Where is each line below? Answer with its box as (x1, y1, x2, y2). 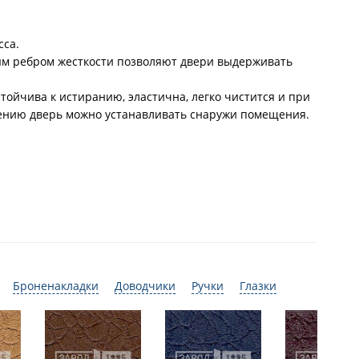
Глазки (240, 278, 276, 293)
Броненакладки (13, 278, 99, 293)
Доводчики (115, 278, 175, 293)
